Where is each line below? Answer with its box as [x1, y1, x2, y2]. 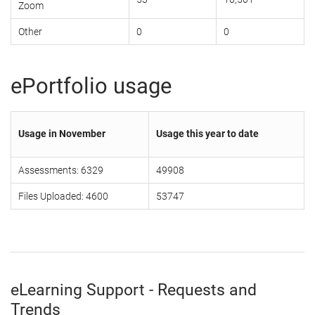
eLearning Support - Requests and [11, 281, 257, 300]
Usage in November [18, 128, 105, 140]
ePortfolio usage [11, 73, 172, 100]
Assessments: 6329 [18, 165, 103, 176]
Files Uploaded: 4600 [18, 191, 108, 202]
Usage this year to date [156, 128, 259, 140]
